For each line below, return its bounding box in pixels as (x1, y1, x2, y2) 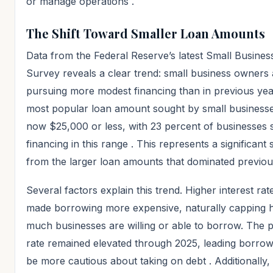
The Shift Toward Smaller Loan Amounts (26, 24, 265, 41)
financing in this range (26, 137, 131, 150)
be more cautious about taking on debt (26, 254, 209, 267)
